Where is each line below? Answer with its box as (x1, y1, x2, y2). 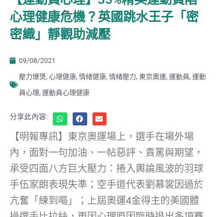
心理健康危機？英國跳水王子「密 (10, 9, 199, 24)
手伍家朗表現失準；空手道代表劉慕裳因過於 (10, 178, 203, 190)
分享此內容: (10, 112, 48, 121)
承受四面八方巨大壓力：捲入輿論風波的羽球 (10, 162, 203, 174)
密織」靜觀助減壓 (10, 27, 110, 42)
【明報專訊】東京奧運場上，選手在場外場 (10, 130, 194, 142)
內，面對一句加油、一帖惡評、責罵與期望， (10, 146, 203, 158)
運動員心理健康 (42, 88, 90, 96)
